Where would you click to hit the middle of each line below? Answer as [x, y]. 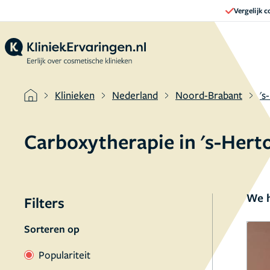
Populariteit [64, 255]
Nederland [135, 95]
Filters [44, 202]
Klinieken [75, 95]
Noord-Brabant [209, 95]
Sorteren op [52, 229]
